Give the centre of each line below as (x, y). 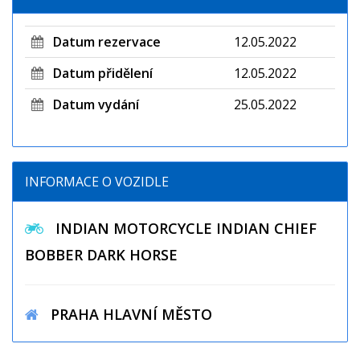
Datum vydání (91, 105)
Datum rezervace (102, 42)
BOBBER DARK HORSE (101, 255)
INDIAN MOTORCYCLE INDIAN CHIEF (180, 229)
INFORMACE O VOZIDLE (97, 182)
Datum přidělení (98, 74)
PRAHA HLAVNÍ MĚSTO (125, 315)
